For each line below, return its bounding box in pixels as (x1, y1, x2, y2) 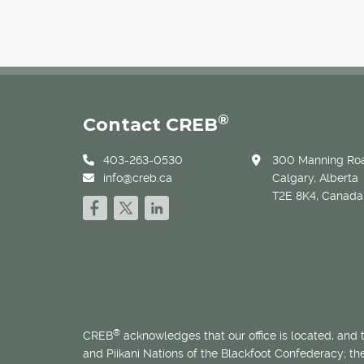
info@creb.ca (103, 171, 172, 185)
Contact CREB (83, 114, 218, 136)
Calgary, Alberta (271, 171, 358, 185)
